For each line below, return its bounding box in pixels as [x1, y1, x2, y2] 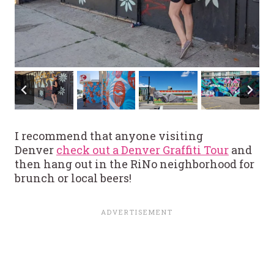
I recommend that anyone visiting [15, 128, 203, 144]
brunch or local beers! [15, 171, 131, 186]
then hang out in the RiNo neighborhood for [15, 157, 254, 172]
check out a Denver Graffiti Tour [56, 143, 229, 158]
